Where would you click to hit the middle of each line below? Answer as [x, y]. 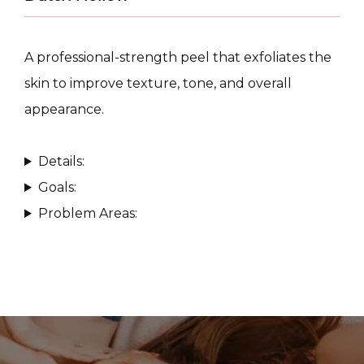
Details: [61, 161]
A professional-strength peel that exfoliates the [178, 57]
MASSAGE [96, 267]
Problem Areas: [87, 213]
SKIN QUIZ [100, 340]
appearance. [64, 109]
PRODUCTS [104, 194]
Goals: [57, 187]
